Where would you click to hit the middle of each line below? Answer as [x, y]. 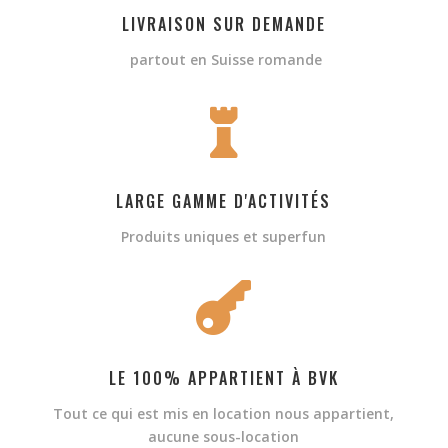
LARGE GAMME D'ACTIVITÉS [224, 200]
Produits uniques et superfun [224, 236]
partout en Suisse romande [223, 59]
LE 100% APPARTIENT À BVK [223, 377]
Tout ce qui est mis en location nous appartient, [224, 413]
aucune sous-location [224, 436]
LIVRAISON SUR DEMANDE [223, 23]
